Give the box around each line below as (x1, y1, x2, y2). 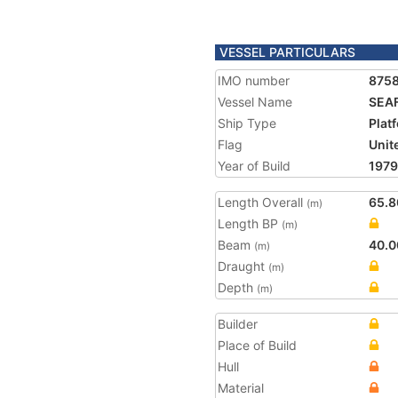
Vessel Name (218, 94, 292, 109)
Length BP (218, 216, 282, 231)
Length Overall (218, 195, 306, 210)
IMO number (218, 73, 290, 88)
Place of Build (218, 338, 297, 353)
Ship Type (218, 115, 276, 131)
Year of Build (218, 158, 291, 173)
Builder (218, 316, 258, 331)
